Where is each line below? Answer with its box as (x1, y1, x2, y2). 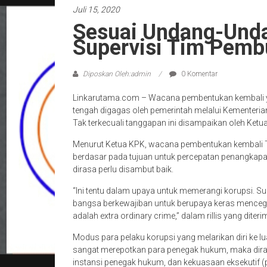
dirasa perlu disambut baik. (73, 164, 173, 174)
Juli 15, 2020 (73, 5, 120, 14)
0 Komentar (179, 70, 218, 78)
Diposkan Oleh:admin (81, 70, 153, 78)
